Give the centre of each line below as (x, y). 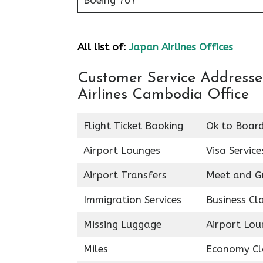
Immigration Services (132, 200)
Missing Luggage (122, 224)
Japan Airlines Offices (181, 47)
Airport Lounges (122, 150)
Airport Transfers (125, 175)
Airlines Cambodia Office (163, 95)
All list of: (103, 47)
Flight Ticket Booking (133, 126)
